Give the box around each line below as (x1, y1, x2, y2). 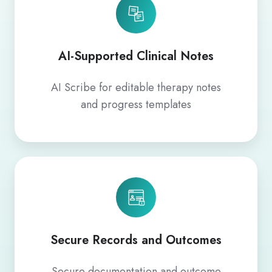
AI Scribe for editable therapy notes (51, 80, 221, 96)
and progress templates (81, 97, 191, 113)
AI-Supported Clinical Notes (58, 47, 214, 65)
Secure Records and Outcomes (50, 231, 222, 248)
